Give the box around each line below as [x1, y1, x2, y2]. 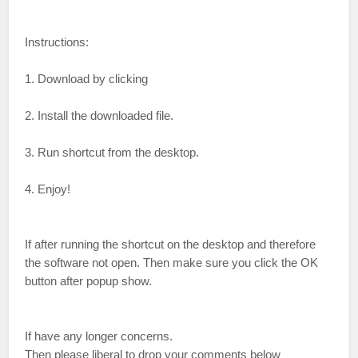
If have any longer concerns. [25, 329, 173, 343]
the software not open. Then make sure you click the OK [25, 256, 319, 269]
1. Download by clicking [25, 72, 152, 86]
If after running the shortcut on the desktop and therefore [25, 237, 316, 251]
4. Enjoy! [25, 182, 71, 196]
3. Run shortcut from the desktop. [25, 145, 200, 159]
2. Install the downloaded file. [25, 109, 174, 122]
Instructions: [25, 35, 89, 49]
